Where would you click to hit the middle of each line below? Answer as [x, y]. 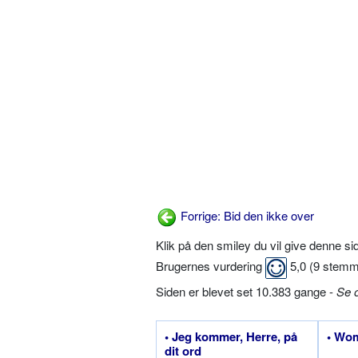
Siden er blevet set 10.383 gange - [246, 291]
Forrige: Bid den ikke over [246, 216]
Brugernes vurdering [211, 266]
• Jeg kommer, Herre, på [231, 336]
